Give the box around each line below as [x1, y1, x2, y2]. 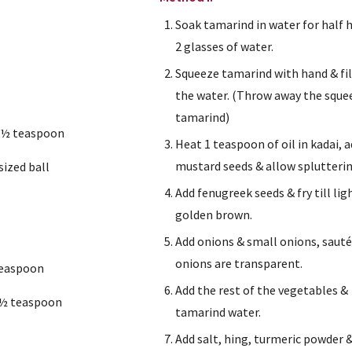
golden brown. [175, 207, 253, 222]
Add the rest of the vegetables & [175, 282, 349, 298]
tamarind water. [175, 304, 262, 320]
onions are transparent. [175, 255, 303, 271]
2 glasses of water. [175, 38, 274, 54]
